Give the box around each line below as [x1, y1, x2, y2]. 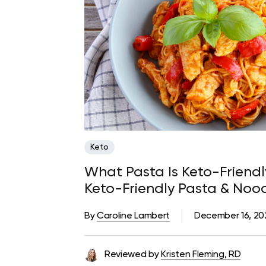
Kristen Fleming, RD [161, 249, 241, 259]
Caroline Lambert [97, 211, 170, 221]
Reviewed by [104, 249, 159, 259]
